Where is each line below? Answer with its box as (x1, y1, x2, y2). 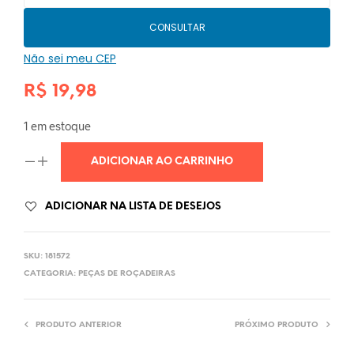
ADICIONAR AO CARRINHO (91, 156, 233, 168)
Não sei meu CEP (24, 51, 116, 67)
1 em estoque (24, 119, 91, 134)
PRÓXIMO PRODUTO (235, 321, 318, 330)
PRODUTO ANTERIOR (36, 321, 122, 330)
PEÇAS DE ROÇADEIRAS (78, 269, 175, 279)
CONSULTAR (149, 21, 205, 35)
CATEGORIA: (24, 269, 78, 279)
